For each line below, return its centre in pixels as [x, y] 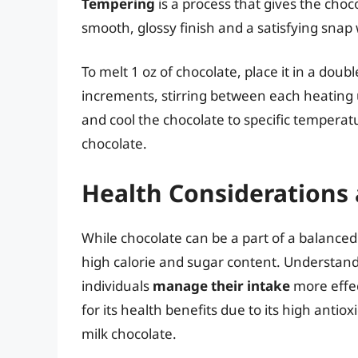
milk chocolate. [129, 333]
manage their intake [221, 285]
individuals [117, 285]
